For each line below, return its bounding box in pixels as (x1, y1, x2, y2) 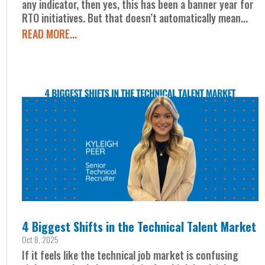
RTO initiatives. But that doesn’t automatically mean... (22, 9, 248, 25)
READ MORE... (22, 25, 77, 41)
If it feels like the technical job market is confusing (22, 247, 239, 263)
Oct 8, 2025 (22, 232, 59, 245)
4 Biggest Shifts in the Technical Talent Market (22, 217, 257, 235)
